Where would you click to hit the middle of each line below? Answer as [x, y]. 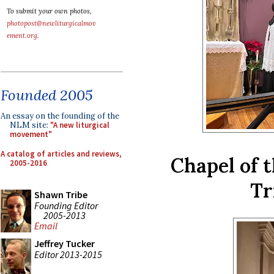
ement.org [22, 35]
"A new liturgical [80, 125]
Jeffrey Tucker [65, 243]
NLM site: [30, 125]
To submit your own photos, [49, 11]
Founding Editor [66, 205]
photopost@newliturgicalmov [51, 23]
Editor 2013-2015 [68, 254]
